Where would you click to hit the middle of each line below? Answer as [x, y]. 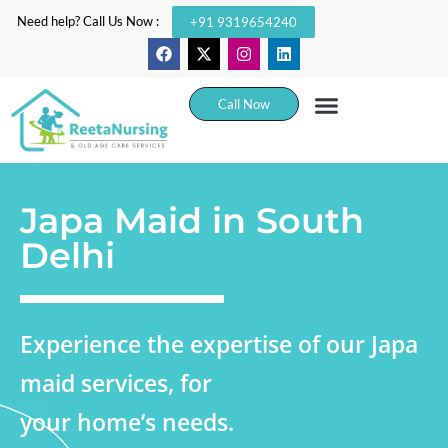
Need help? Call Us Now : [88, 21]
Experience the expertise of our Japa [219, 343]
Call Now [244, 104]
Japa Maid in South [192, 220]
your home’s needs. [127, 421]
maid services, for [116, 382]
